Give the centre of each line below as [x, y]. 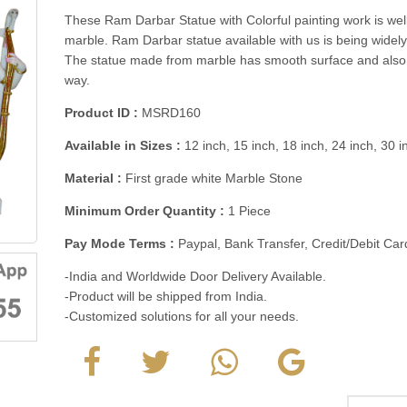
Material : [93, 178]
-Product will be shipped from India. [166, 296]
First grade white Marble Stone [212, 178]
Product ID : [101, 113]
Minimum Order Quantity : [144, 211]
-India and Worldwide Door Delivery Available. [195, 276]
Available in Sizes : [123, 145]
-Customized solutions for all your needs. [182, 316]
